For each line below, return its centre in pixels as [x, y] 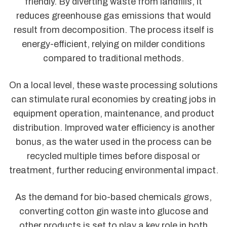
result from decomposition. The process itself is [113, 30]
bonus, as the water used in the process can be [113, 142]
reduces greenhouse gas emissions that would [113, 15]
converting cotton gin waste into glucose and [113, 212]
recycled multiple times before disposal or [113, 156]
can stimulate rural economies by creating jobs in [113, 100]
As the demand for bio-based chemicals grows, [113, 197]
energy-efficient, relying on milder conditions [113, 44]
